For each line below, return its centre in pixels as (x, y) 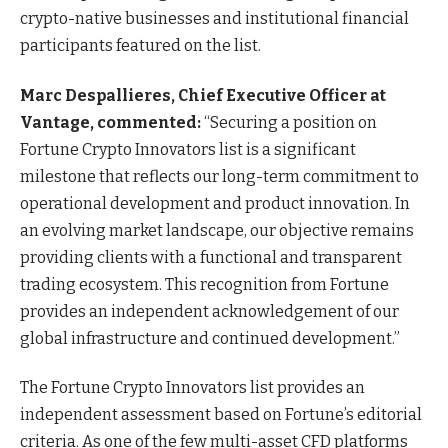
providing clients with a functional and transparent (211, 257)
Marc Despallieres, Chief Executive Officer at (203, 95)
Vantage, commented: (110, 122)
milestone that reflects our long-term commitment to (219, 176)
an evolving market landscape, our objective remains (217, 230)
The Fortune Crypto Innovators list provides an (192, 387)
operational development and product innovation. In (215, 203)
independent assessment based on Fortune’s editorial (221, 414)
